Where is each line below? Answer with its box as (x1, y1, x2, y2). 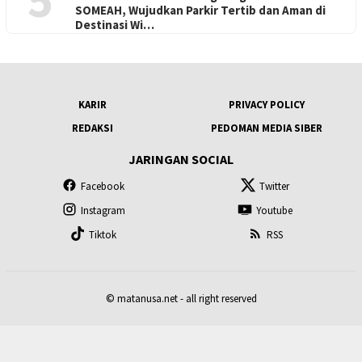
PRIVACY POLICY (228, 97, 305, 112)
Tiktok (89, 227, 116, 242)
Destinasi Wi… (75, 16, 154, 32)
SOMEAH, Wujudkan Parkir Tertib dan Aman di (75, 2, 326, 18)
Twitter (259, 179, 290, 194)
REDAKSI (71, 120, 113, 135)
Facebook (81, 179, 124, 194)
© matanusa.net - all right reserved (105, 292, 257, 306)
